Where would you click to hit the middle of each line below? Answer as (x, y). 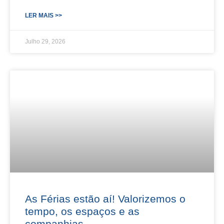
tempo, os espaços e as (82, 211)
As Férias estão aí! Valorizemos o (105, 198)
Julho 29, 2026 (45, 41)
